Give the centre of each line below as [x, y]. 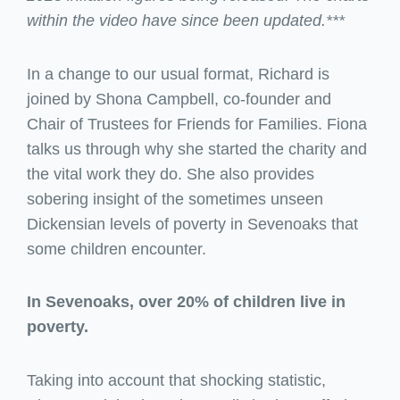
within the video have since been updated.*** [186, 21]
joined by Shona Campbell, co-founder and [179, 99]
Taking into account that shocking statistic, [176, 380]
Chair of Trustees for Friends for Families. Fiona [197, 124]
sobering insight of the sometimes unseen [175, 199]
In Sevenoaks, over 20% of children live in [186, 302]
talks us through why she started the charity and [197, 149]
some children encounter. [117, 249]
